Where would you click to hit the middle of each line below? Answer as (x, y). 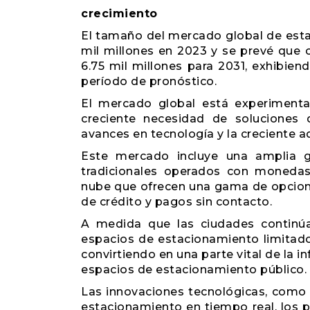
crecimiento (119, 13)
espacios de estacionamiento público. (194, 270)
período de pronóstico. (149, 81)
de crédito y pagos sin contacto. (176, 202)
